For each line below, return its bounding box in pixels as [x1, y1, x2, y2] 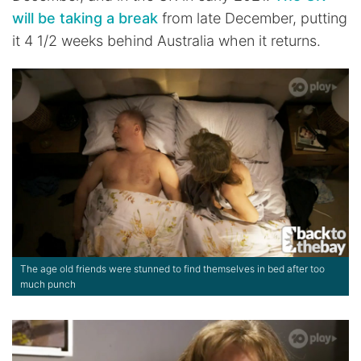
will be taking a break [12, 10, 158, 27]
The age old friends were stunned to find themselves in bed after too [20, 263, 325, 276]
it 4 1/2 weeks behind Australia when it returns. [12, 32, 321, 50]
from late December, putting [158, 10, 347, 27]
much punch [20, 278, 76, 291]
